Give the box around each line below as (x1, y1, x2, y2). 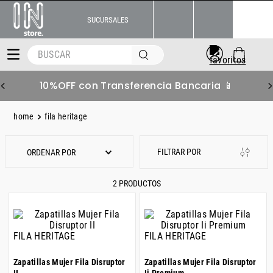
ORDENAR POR (26, 147, 76, 158)
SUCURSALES (87, 15, 129, 24)
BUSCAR (26, 43, 60, 55)
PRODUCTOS (118, 178, 161, 188)
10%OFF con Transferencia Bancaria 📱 (39, 78, 234, 93)
